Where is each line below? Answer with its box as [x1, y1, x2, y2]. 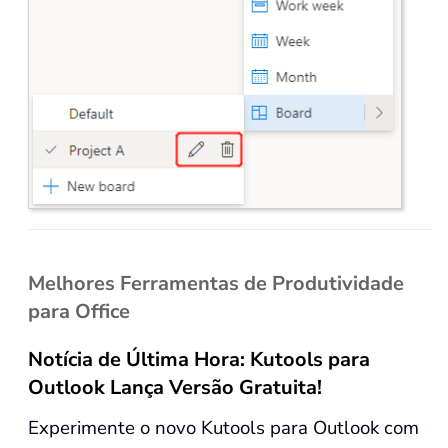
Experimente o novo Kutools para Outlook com [28, 415, 419, 441]
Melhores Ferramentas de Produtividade [28, 270, 404, 297]
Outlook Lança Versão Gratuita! [28, 374, 322, 401]
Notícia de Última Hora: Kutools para [28, 346, 370, 373]
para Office [28, 298, 130, 325]
